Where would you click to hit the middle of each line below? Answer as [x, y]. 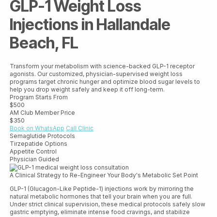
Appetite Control [33, 152]
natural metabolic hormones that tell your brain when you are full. [101, 196]
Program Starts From [39, 97]
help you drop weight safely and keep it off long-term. [87, 90]
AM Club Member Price [42, 113]
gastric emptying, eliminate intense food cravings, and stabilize [100, 212]
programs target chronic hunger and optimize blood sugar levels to [105, 82]
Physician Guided [34, 159]
